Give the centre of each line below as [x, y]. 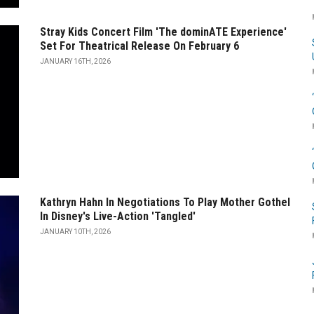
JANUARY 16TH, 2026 [75, 61]
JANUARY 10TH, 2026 [75, 232]
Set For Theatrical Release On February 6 [139, 46]
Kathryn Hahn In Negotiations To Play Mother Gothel [165, 203]
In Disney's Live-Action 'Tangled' [118, 217]
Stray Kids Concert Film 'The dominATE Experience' [163, 32]
